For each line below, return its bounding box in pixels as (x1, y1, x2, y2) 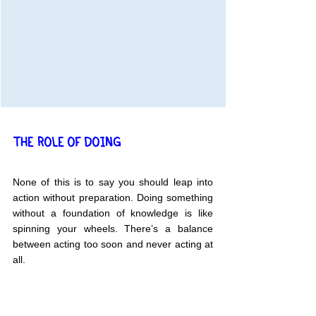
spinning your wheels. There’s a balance (13, 223, 213, 235)
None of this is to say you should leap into (13, 176, 213, 188)
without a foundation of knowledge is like (13, 207, 213, 219)
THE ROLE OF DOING (13, 137, 121, 148)
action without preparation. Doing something (13, 192, 213, 204)
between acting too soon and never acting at (13, 238, 213, 250)
